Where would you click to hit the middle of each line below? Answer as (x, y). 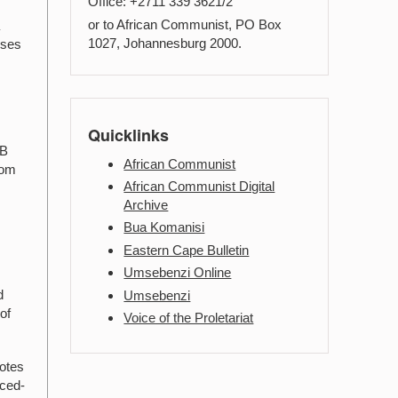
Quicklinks (129, 135)
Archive (146, 204)
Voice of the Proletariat (189, 317)
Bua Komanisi (164, 227)
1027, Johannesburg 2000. (165, 44)
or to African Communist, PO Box (185, 25)
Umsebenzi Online (178, 273)
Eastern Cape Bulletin (187, 250)
